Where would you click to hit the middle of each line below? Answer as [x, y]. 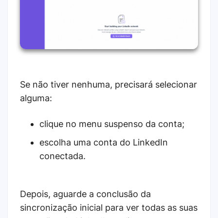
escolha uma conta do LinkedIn [104, 142]
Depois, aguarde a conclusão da [85, 194]
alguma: [36, 98]
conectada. [63, 156]
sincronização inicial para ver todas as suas [109, 207]
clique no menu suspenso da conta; [112, 124]
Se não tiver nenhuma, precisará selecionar [109, 84]
